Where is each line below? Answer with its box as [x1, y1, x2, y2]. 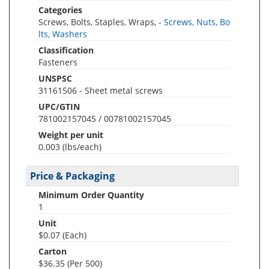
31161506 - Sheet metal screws [38, 84, 163, 96]
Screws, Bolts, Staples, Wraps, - [38, 16, 164, 28]
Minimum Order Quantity [38, 189, 144, 201]
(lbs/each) [62, 141, 101, 153]
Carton [38, 245, 67, 257]
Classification [38, 44, 94, 56]
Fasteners [38, 56, 77, 68]
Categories [38, 4, 82, 16]
